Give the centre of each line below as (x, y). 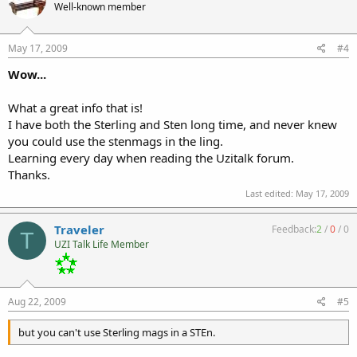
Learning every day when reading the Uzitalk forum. (151, 157)
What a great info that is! (75, 107)
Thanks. (29, 174)
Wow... (27, 74)
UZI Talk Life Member (102, 244)
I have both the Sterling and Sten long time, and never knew (173, 124)
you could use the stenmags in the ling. (116, 141)
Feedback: (294, 229)
